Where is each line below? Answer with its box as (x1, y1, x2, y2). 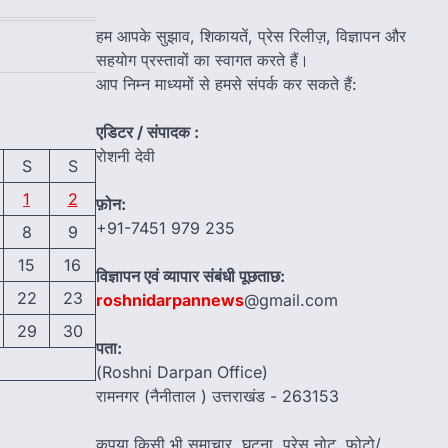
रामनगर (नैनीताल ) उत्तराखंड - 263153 (96, 386, 339, 407)
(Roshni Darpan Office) (96, 362, 268, 383)
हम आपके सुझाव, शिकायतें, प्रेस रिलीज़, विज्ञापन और (96, 26, 406, 47)
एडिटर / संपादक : (96, 122, 199, 143)
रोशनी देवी (96, 146, 155, 167)
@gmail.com (244, 290, 338, 311)
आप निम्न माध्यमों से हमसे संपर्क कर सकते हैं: (96, 74, 357, 95)
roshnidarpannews (96, 290, 244, 311)
